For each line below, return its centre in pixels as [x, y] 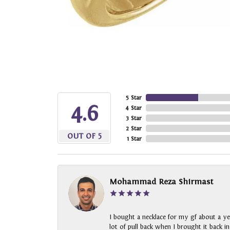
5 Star [134, 98]
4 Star [133, 108]
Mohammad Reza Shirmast [161, 182]
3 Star [134, 118]
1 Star [134, 139]
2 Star [134, 129]
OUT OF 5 [84, 136]
